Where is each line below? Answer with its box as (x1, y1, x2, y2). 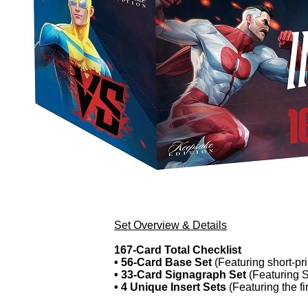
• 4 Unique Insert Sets (114, 281, 226, 293)
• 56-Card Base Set (114, 256, 212, 268)
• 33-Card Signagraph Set (114, 269, 246, 280)
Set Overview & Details (114, 219, 227, 231)
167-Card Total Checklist (114, 244, 241, 256)
